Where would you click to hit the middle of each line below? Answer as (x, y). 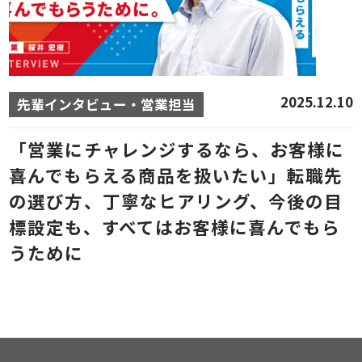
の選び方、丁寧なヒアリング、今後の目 (176, 200)
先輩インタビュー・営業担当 (107, 104)
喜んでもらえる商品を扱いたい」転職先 (176, 175)
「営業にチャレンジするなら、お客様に (177, 149)
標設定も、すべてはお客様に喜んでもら (175, 226)
